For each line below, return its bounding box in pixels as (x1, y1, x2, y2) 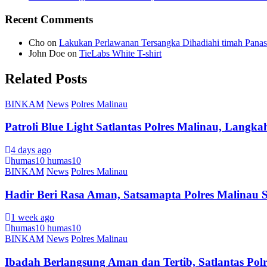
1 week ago (11, 212, 54, 223)
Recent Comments (5, 13, 93, 26)
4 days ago (11, 144, 51, 155)
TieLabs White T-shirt (79, 48, 162, 58)
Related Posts (5, 70, 87, 86)
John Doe (29, 48, 65, 58)
